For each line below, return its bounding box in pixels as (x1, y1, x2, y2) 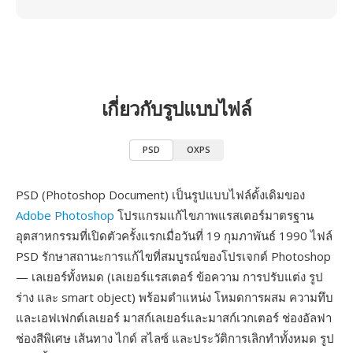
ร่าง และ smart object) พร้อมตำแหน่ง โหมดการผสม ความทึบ (16, 289, 333, 305)
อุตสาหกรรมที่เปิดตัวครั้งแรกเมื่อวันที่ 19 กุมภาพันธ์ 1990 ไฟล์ (16, 228, 333, 243)
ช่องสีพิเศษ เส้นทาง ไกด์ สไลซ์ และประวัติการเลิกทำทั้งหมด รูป (16, 330, 334, 346)
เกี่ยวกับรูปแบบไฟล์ (101, 95, 252, 121)
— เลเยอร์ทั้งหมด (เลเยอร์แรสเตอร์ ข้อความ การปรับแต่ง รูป (16, 269, 323, 284)
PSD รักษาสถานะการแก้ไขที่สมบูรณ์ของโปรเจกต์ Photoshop (16, 248, 331, 264)
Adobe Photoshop (16, 207, 114, 223)
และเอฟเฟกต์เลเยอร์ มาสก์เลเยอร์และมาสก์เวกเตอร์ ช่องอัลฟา (16, 310, 332, 325)
